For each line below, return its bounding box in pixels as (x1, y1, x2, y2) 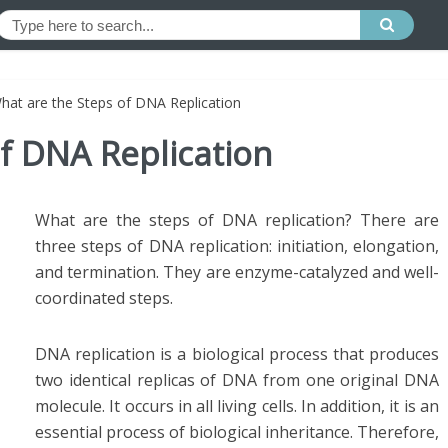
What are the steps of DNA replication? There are (35, 209, 439, 231)
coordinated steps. (35, 287, 173, 309)
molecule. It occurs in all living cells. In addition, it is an (35, 395, 439, 417)
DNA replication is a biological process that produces (35, 343, 439, 365)
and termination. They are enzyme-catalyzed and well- (35, 261, 439, 283)
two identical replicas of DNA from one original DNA (35, 369, 439, 391)
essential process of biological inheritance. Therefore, (35, 421, 439, 443)
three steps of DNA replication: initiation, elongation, (35, 235, 439, 257)
